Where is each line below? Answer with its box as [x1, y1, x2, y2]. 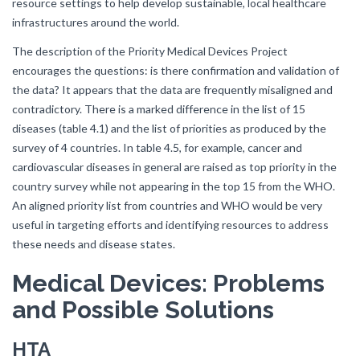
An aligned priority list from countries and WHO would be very [12, 198, 322, 212]
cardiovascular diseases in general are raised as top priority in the [12, 160, 337, 174]
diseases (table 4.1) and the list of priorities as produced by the [12, 121, 326, 135]
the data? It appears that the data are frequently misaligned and [12, 83, 333, 96]
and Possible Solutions [12, 296, 274, 324]
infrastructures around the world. [12, 15, 179, 29]
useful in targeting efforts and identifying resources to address [12, 218, 329, 231]
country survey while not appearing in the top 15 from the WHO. [12, 179, 335, 193]
